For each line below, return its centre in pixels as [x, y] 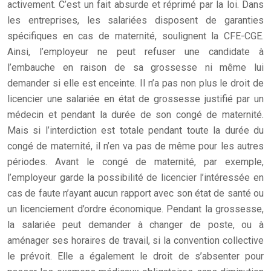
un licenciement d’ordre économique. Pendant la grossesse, [135, 209]
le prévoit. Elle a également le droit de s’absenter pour [135, 256]
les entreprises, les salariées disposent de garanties [135, 20]
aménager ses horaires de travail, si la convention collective [135, 240]
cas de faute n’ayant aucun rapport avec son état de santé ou [135, 193]
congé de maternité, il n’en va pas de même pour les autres [135, 146]
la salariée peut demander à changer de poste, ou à [135, 225]
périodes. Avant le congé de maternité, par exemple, [135, 162]
